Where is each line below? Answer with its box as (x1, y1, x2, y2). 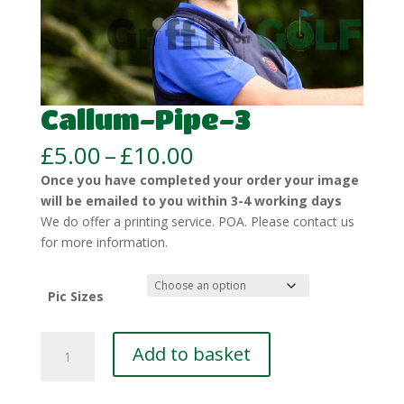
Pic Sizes (48, 288, 104, 306)
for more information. (40, 234, 168, 252)
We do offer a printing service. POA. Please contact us (40, 213, 354, 231)
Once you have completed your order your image (40, 171, 359, 189)
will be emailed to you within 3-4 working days (40, 192, 342, 210)
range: (192, 159, 262, 192)
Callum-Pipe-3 (40, 104, 251, 135)
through (192, 200, 281, 234)
